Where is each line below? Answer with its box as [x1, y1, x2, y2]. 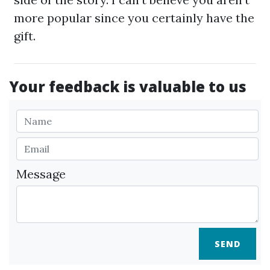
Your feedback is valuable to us [9, 77, 246, 96]
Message [16, 166, 66, 181]
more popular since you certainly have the [14, 10, 254, 25]
